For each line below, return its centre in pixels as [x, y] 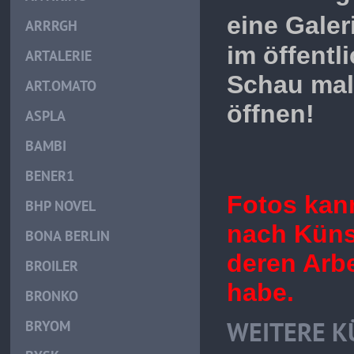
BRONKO [52, 296]
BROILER [52, 266]
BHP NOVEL [61, 206]
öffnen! [271, 114]
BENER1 [50, 176]
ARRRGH [52, 26]
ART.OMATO [61, 86]
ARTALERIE [59, 56]
